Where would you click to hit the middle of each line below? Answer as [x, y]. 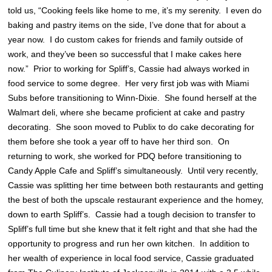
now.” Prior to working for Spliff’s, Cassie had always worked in [129, 69]
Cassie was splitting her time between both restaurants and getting [136, 185]
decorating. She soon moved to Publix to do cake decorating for [131, 127]
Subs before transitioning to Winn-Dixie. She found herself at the [133, 98]
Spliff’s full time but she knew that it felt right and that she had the [133, 229]
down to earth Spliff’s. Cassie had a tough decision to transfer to [132, 215]
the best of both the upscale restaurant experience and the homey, [136, 200]
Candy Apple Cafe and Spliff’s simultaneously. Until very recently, [133, 171]
